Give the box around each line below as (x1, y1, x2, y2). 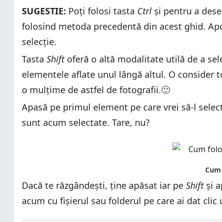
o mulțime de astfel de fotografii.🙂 (22, 84, 170, 96)
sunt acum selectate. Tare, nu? (22, 116, 150, 128)
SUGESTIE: (22, 5, 66, 17)
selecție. (22, 36, 56, 48)
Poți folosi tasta (66, 5, 137, 17)
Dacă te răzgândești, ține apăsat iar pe (22, 179, 186, 191)
